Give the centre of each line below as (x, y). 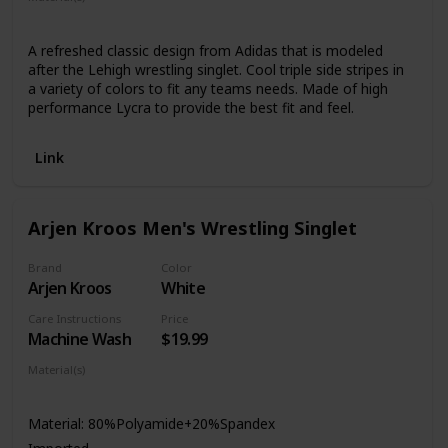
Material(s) (56, 369)
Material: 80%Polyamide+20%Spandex (151, 423)
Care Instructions (74, 318)
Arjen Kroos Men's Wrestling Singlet (192, 227)
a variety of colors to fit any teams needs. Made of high (207, 89)
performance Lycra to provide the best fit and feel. (190, 108)
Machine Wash (79, 338)
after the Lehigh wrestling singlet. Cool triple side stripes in (215, 70)
